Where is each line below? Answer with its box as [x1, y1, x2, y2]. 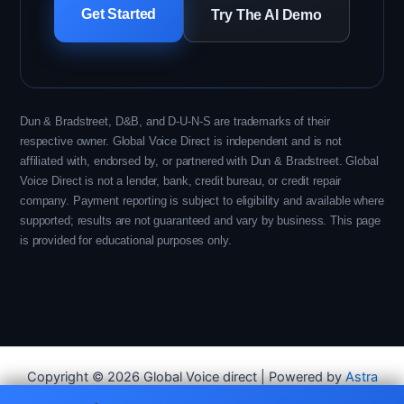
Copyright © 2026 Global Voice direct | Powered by [26, 369, 345, 385]
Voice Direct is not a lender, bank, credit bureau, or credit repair [20, 174, 342, 188]
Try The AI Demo [211, 7, 322, 23]
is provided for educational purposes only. [20, 234, 232, 247]
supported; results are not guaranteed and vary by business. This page [20, 214, 381, 227]
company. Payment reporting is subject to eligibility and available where [20, 194, 384, 207]
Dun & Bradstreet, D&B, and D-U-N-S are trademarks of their [20, 115, 330, 128]
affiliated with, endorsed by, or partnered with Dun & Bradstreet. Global [20, 154, 379, 168]
